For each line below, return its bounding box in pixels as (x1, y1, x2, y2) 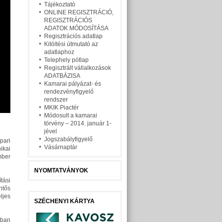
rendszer (44, 96, 68, 103)
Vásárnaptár (44, 144, 77, 151)
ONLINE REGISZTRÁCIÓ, (44, 9, 113, 16)
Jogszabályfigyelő (44, 136, 93, 143)
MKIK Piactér (44, 104, 79, 111)
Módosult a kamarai (44, 112, 97, 119)
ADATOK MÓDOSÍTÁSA (44, 25, 109, 32)
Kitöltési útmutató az (44, 41, 98, 48)
